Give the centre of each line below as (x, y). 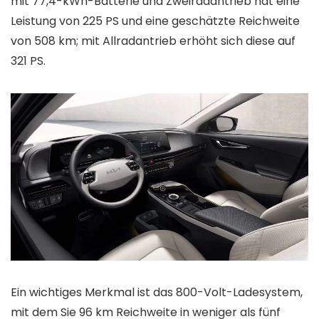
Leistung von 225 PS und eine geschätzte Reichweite (155, 21)
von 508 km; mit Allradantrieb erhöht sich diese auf (153, 41)
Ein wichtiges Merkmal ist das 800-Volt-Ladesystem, (157, 293)
